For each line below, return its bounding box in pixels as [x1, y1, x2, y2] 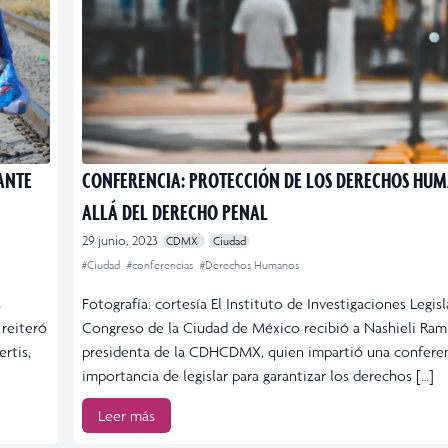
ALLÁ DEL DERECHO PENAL [82, 197, 268, 225]
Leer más [98, 405, 155, 425]
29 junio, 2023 [82, 231, 158, 249]
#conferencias [127, 257, 196, 272]
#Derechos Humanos [200, 257, 299, 272]
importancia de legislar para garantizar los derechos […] [82, 365, 434, 385]
